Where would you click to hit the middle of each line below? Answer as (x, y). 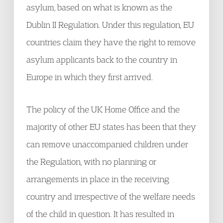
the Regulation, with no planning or (91, 162)
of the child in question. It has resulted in (100, 214)
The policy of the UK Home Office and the (103, 109)
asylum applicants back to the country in (102, 59)
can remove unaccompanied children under (107, 144)
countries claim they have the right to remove (111, 42)
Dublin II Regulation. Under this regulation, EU (110, 25)
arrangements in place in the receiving (98, 179)
